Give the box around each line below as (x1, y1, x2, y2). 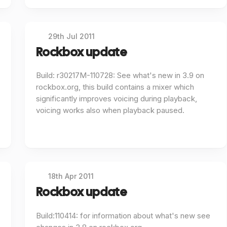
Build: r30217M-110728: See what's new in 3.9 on (35, 70, 204, 81)
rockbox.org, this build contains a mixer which (35, 82, 194, 92)
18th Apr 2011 (48, 172, 94, 181)
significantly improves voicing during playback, (35, 94, 197, 104)
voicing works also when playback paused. (35, 105, 184, 116)
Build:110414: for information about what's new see (35, 210, 210, 220)
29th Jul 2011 (48, 31, 95, 41)
